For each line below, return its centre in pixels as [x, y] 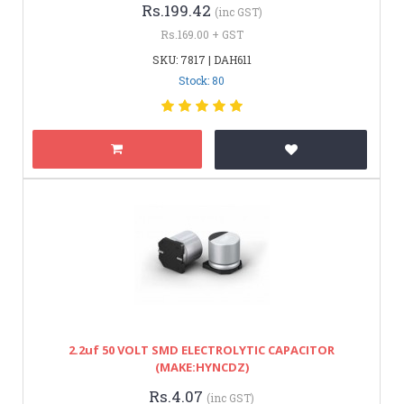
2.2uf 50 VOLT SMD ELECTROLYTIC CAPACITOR [202, 349]
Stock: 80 [202, 80]
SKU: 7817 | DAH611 [202, 59]
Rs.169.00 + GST [202, 34]
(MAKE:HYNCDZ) [202, 367]
